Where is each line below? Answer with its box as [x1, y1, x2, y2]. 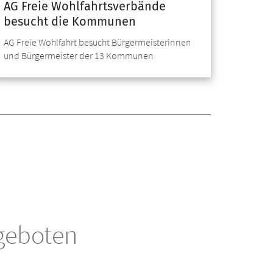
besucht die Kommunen [4, 13, 136, 29]
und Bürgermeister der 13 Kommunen [4, 49, 154, 62]
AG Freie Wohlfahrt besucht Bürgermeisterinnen [4, 35, 191, 48]
